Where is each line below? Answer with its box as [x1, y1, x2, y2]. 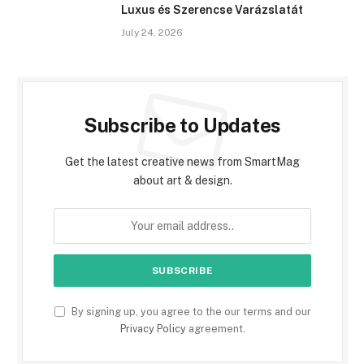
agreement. [185, 323, 245, 336]
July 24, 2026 [121, 27, 183, 39]
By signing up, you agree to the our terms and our [68, 305, 311, 318]
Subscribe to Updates [83, 114, 282, 137]
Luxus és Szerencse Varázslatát [121, 3, 303, 17]
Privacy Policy [119, 323, 186, 336]
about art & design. [132, 174, 232, 188]
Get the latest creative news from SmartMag [65, 155, 300, 169]
